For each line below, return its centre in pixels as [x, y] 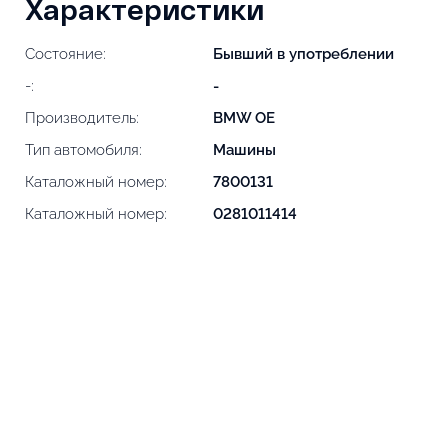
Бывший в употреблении [303, 54]
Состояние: [66, 54]
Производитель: [82, 118]
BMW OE [243, 118]
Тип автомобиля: [84, 150]
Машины [244, 150]
